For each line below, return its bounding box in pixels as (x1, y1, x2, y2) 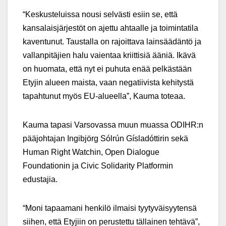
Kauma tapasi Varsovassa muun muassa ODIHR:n (23, 121, 203, 130)
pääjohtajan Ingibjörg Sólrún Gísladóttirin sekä (23, 134, 188, 143)
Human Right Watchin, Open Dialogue (23, 148, 159, 157)
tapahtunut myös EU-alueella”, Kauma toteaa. (23, 92, 185, 101)
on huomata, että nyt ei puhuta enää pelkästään (23, 65, 192, 74)
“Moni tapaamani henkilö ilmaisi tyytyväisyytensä (23, 204, 197, 213)
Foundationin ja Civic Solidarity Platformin (23, 161, 173, 171)
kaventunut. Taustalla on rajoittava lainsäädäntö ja (23, 37, 201, 46)
